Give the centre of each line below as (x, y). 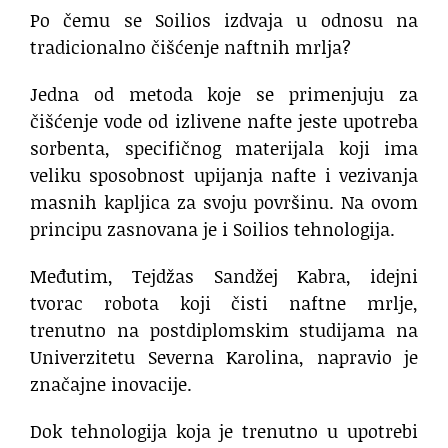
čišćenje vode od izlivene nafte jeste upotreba (224, 121)
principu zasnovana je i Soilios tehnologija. (212, 229)
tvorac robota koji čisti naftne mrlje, (224, 303)
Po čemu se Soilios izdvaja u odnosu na (224, 20)
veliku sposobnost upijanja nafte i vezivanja (224, 175)
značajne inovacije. (111, 384)
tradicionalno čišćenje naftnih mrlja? (190, 47)
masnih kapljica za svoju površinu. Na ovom (224, 202)
